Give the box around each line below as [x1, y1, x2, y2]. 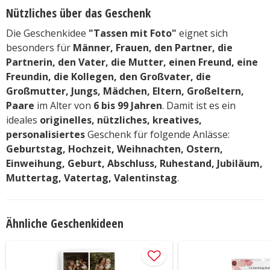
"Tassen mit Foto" [89, 27, 177, 40]
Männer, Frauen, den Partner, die [73, 41, 233, 55]
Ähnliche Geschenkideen [6, 215, 124, 232]
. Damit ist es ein [162, 99, 236, 113]
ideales [6, 113, 40, 127]
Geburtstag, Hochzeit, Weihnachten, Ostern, [6, 142, 223, 156]
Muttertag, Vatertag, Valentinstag [6, 171, 177, 185]
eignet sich [177, 27, 228, 40]
